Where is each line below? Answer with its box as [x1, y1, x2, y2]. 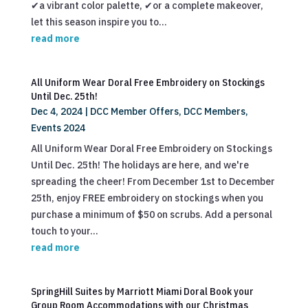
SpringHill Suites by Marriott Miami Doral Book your [30, 285, 254, 298]
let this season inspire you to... [30, 16, 167, 28]
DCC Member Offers [89, 105, 179, 118]
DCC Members [183, 105, 245, 118]
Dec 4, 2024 [30, 105, 82, 118]
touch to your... [30, 225, 98, 237]
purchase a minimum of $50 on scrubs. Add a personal [30, 208, 272, 221]
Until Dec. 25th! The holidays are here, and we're [30, 159, 249, 171]
